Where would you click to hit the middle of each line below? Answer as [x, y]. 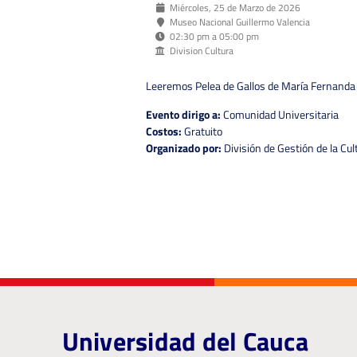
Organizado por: [184, 147]
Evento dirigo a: [184, 114]
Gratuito [202, 131]
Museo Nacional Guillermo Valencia [240, 22]
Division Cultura [202, 51]
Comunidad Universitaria [280, 114]
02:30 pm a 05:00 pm [215, 37]
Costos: [164, 131]
